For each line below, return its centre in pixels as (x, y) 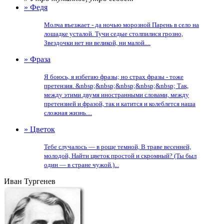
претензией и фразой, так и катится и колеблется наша (120, 104)
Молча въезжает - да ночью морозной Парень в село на (121, 25)
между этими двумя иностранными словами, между (116, 95)
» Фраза (37, 59)
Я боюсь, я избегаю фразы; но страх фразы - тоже (114, 77)
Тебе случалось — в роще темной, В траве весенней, (117, 147)
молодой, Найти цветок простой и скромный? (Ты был (120, 156)
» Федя (36, 7)
